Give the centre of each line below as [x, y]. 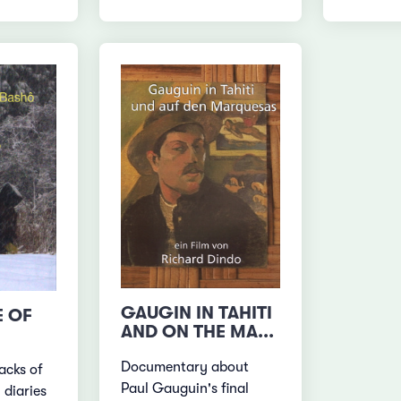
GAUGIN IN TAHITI [197, 312]
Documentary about [185, 367]
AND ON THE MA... [198, 331]
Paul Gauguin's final [185, 388]
